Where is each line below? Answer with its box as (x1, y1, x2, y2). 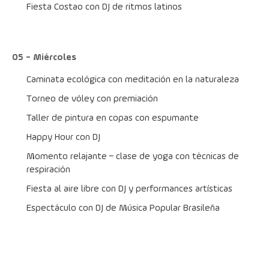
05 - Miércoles (12, 53, 76, 62)
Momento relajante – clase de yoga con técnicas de (26, 152, 239, 162)
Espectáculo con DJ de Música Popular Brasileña (26, 204, 220, 213)
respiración (26, 165, 70, 175)
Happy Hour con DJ (26, 133, 100, 142)
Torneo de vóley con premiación (26, 94, 158, 104)
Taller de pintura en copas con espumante (26, 113, 199, 123)
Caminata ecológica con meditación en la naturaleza (26, 75, 239, 85)
